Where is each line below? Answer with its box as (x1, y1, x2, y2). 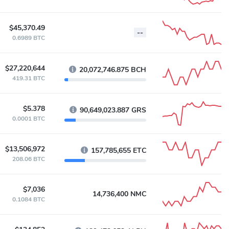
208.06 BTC (12, 155, 45, 163)
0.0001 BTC (12, 114, 45, 123)
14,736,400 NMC (93, 189, 146, 199)
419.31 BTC (12, 74, 45, 82)
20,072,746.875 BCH (79, 65, 146, 75)
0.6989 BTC (12, 34, 45, 42)
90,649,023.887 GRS (80, 105, 146, 115)
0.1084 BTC (12, 195, 45, 203)
